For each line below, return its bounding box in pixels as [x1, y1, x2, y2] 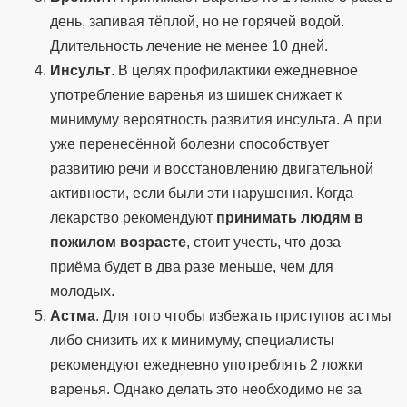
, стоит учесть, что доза [186, 234, 341, 251]
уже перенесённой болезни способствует [50, 136, 329, 153]
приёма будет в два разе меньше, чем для [50, 259, 333, 275]
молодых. [50, 283, 114, 300]
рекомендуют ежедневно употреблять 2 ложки [50, 357, 362, 373]
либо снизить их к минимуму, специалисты [50, 333, 334, 349]
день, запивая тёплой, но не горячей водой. [50, 14, 344, 30]
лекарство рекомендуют [50, 210, 216, 226]
